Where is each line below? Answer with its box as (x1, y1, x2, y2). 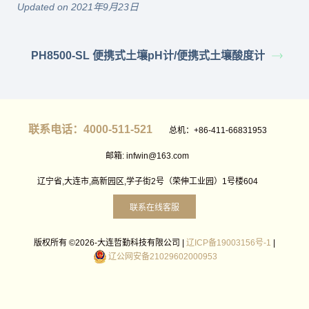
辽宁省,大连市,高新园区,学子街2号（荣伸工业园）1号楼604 (37, 177, 258, 186)
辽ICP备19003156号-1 (186, 238, 271, 248)
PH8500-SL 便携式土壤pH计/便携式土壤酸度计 (31, 50, 265, 61)
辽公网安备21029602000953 (108, 252, 218, 261)
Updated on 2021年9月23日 (17, 1, 139, 12)
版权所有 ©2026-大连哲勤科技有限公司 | (33, 238, 186, 248)
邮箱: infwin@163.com (106, 151, 190, 161)
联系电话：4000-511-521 (28, 123, 152, 135)
